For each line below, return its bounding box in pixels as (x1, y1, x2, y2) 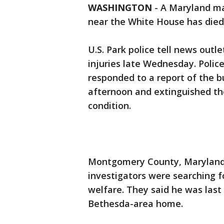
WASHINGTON (88, 1, 152, 14)
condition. (88, 99, 131, 112)
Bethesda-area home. (88, 197, 183, 210)
